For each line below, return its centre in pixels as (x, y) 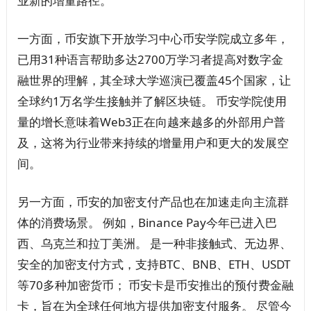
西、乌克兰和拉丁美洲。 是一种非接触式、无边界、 (154, 244)
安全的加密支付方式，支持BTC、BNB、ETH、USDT (153, 264)
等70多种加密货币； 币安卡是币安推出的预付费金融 (155, 285)
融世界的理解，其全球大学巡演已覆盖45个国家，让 (154, 81)
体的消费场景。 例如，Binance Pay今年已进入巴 (147, 223)
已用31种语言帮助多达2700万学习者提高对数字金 (150, 60)
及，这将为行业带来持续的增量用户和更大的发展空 (153, 143)
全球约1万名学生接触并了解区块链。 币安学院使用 (152, 101)
